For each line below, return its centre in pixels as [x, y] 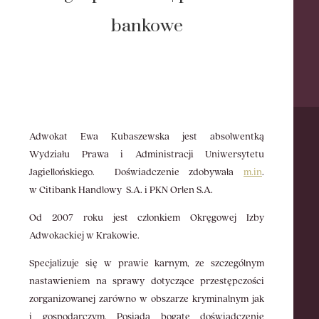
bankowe [147, 26]
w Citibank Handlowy [76, 190]
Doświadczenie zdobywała [179, 172]
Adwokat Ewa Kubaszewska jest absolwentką [147, 137]
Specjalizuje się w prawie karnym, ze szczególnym [147, 263]
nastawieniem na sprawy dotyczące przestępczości [147, 281]
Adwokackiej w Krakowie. [85, 236]
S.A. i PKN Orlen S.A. [170, 190]
